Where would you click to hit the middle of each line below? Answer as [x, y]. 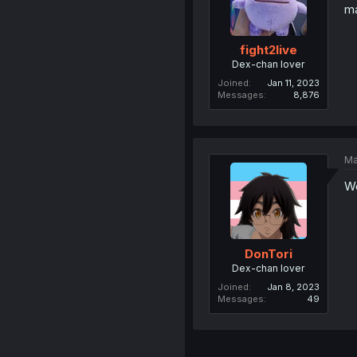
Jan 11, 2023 [293, 83]
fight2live [268, 50]
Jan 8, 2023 [293, 286]
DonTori [268, 253]
